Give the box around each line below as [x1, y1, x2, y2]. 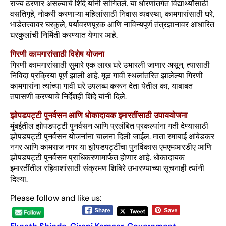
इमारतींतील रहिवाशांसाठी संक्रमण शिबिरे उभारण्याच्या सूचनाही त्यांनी [10, 162, 204, 174]
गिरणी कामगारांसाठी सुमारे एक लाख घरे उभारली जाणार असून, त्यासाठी [10, 59, 210, 70]
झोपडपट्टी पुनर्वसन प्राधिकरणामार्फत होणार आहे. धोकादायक [10, 152, 185, 163]
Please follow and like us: [10, 192, 101, 203]
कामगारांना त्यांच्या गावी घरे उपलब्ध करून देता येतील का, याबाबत [10, 80, 193, 91]
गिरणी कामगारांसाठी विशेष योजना [10, 48, 104, 60]
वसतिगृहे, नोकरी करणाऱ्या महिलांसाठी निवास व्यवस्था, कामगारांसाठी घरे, [10, 9, 214, 20]
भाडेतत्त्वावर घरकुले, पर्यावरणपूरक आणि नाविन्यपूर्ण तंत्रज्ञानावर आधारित [10, 19, 214, 30]
